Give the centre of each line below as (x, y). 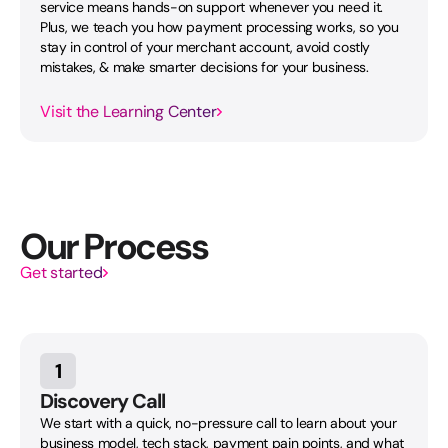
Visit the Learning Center (128, 111)
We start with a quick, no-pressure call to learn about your (218, 422)
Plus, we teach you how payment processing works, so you (219, 26)
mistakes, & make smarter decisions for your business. (204, 66)
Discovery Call (102, 400)
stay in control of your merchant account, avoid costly (205, 46)
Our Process (114, 246)
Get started (61, 272)
